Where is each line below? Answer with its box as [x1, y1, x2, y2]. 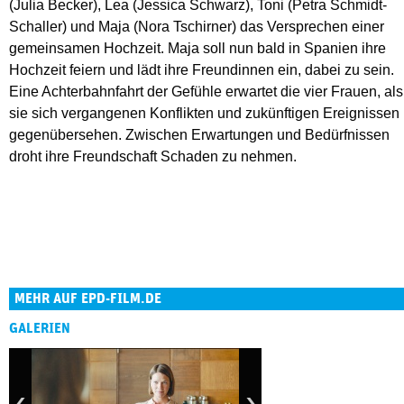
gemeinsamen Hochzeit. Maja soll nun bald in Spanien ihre [9, 41, 386, 57]
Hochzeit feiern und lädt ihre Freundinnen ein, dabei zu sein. [9, 62, 394, 78]
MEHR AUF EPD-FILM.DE [14, 291, 161, 307]
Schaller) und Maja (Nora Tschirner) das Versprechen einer [9, 19, 384, 35]
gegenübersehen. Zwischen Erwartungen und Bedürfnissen [9, 127, 390, 143]
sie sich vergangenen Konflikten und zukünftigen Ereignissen [9, 106, 399, 122]
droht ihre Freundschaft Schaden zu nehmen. [9, 149, 297, 165]
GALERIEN [9, 321, 70, 336]
